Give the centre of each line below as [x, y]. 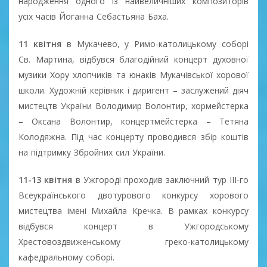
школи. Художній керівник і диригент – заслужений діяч [133, 90]
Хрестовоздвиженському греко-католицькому [133, 241]
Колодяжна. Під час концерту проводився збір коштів [133, 136]
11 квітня [43, 44]
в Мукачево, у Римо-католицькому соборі [158, 44]
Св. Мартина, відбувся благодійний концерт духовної [133, 59]
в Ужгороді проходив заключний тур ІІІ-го [162, 179]
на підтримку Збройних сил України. [92, 152]
